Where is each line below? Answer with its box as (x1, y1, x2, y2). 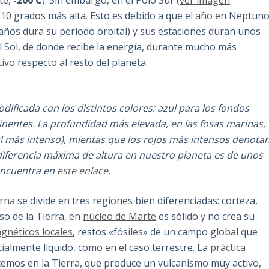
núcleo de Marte (83, 210, 157, 223)
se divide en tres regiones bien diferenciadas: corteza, (15, 194, 258, 208)
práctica (210, 241, 246, 255)
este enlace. (57, 164, 111, 178)
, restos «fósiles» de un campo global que (73, 225, 258, 239)
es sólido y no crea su (156, 210, 255, 223)
